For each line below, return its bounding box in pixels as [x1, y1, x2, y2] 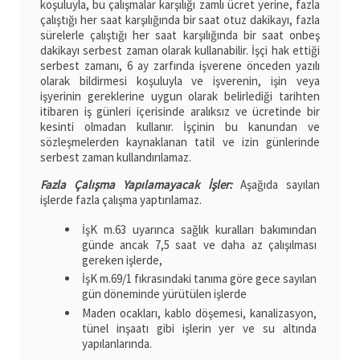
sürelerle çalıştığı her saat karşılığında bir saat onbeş [40, 27, 320, 43]
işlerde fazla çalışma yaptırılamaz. [40, 192, 202, 208]
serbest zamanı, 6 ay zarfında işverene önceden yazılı [40, 58, 320, 74]
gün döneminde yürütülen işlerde [82, 286, 247, 302]
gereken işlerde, [82, 252, 162, 268]
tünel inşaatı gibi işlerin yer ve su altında [82, 321, 317, 337]
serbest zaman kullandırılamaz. [40, 149, 191, 166]
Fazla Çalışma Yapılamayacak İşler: [40, 177, 240, 193]
